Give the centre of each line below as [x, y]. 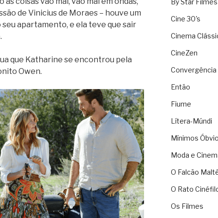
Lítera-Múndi [191, 121]
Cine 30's [185, 19]
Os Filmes [187, 206]
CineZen [184, 53]
